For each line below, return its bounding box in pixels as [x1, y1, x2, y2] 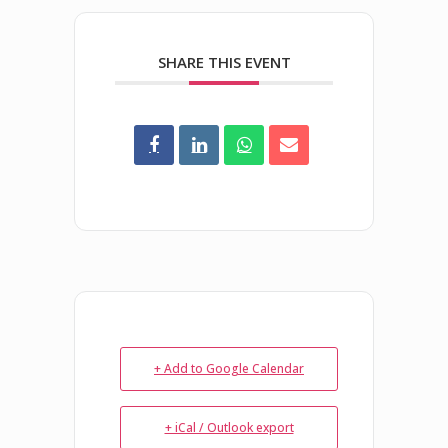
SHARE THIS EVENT [157, 52, 291, 73]
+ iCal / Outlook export [164, 418, 294, 436]
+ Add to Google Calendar [154, 359, 304, 377]
